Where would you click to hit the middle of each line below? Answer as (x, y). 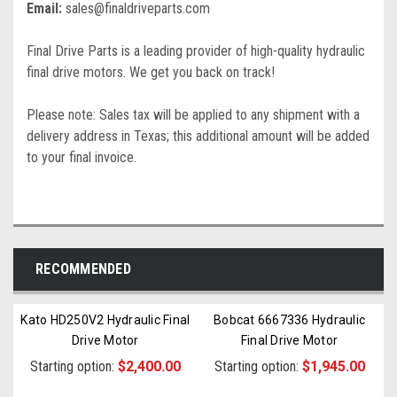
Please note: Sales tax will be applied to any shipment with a (193, 115)
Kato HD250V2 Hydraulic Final (105, 320)
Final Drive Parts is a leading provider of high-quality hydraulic (196, 51)
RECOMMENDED (83, 269)
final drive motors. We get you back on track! (151, 72)
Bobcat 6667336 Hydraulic (290, 320)
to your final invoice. (82, 157)
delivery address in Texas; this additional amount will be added (198, 136)
